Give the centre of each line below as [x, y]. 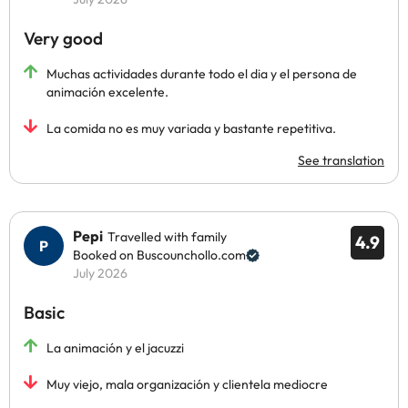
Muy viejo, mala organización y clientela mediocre [187, 384]
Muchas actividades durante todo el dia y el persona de [202, 74]
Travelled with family [167, 237]
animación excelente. [107, 92]
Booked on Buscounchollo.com [159, 255]
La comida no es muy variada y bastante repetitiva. [191, 128]
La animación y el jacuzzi [115, 348]
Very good [63, 38]
